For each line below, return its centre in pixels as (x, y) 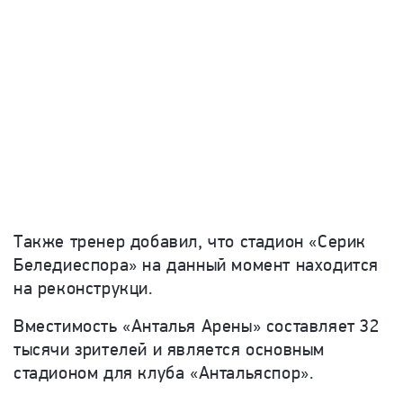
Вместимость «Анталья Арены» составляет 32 (197, 326)
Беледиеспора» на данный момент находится (197, 264)
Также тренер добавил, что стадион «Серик (190, 241)
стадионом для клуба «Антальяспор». (164, 372)
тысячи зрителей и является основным (170, 349)
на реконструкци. (83, 288)
